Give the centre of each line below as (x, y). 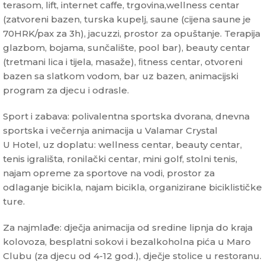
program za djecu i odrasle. (66, 91)
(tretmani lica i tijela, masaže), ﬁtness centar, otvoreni (123, 62)
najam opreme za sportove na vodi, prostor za (109, 173)
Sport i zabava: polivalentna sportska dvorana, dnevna (126, 117)
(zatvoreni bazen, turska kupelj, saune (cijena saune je (127, 20)
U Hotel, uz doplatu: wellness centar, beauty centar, (122, 145)
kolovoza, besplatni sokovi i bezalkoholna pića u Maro (127, 242)
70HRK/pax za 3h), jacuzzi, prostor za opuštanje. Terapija (132, 34)
